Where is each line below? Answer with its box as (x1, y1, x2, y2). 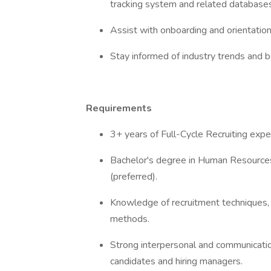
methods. (110, 212, 149, 226)
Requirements (86, 102, 152, 115)
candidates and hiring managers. (110, 255, 243, 268)
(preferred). (110, 170, 160, 183)
